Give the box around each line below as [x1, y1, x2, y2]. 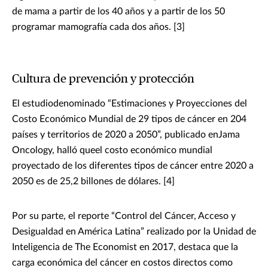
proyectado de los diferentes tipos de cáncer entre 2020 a [12, 161, 254, 171]
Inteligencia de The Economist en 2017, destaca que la [12, 242, 238, 252]
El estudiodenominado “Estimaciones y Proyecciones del [12, 99, 247, 109]
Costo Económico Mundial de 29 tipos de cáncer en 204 [12, 114, 246, 124]
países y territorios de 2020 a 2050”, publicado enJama [12, 130, 240, 140]
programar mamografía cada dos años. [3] [12, 22, 185, 32]
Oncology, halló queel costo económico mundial [12, 145, 212, 156]
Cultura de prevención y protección [12, 73, 194, 86]
